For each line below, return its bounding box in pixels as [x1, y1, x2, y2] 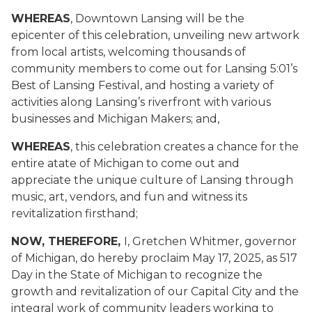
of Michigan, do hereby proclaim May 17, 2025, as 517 [11, 251, 297, 265]
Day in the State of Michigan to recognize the [11, 268, 263, 281]
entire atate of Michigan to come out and [11, 157, 240, 170]
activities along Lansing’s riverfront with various [11, 95, 271, 109]
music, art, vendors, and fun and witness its [11, 190, 247, 203]
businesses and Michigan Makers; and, [11, 112, 219, 125]
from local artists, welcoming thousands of [11, 45, 246, 58]
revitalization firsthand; [11, 207, 138, 220]
